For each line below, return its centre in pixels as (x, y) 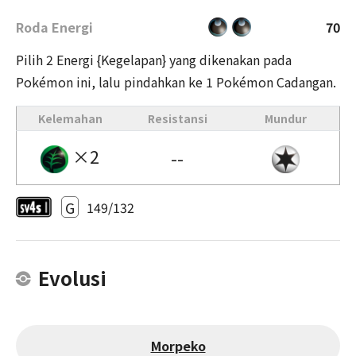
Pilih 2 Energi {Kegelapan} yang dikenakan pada (154, 60)
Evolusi (72, 278)
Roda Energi (54, 27)
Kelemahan (70, 119)
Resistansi (177, 119)
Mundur (285, 119)
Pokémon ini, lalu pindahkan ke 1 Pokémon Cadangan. (176, 82)
